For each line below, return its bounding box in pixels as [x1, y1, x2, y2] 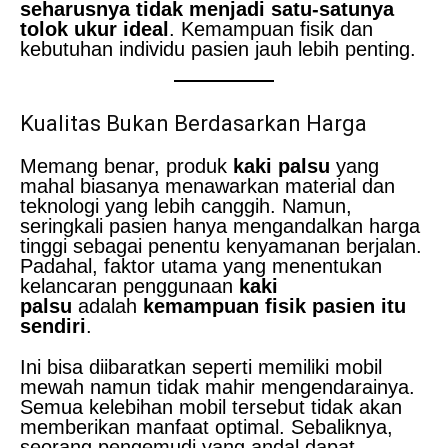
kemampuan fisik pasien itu [143, 294, 406, 317]
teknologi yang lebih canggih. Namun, [20, 194, 352, 217]
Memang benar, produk [20, 154, 233, 177]
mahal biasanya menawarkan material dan [20, 174, 395, 197]
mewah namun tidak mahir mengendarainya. [20, 375, 415, 398]
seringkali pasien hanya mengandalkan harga [20, 214, 420, 237]
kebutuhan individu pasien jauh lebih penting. [20, 37, 416, 60]
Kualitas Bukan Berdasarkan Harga [20, 110, 367, 136]
